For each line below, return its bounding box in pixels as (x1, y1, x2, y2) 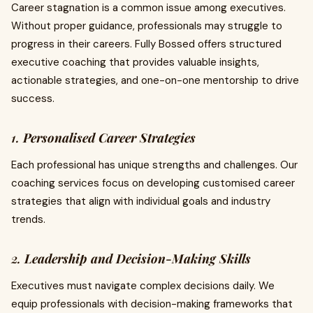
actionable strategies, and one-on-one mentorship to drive (11, 73, 299, 87)
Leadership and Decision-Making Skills (24, 250, 251, 267)
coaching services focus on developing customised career (11, 176, 295, 190)
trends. (11, 212, 45, 226)
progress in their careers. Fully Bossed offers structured (11, 37, 282, 51)
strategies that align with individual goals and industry (11, 194, 270, 208)
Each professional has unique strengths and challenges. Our (11, 158, 298, 172)
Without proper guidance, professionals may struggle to (11, 19, 282, 33)
